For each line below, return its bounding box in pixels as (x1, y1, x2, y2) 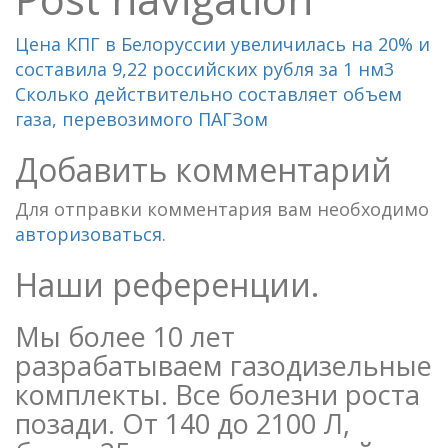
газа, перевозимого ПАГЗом (15, 106, 268, 131)
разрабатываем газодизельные (15, 346, 432, 384)
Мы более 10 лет (15, 317, 235, 355)
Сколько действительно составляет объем (15, 81, 402, 106)
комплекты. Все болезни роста (15, 375, 420, 413)
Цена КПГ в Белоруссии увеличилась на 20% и (15, 31, 430, 56)
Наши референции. (15, 262, 319, 306)
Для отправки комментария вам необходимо (15, 196, 429, 221)
